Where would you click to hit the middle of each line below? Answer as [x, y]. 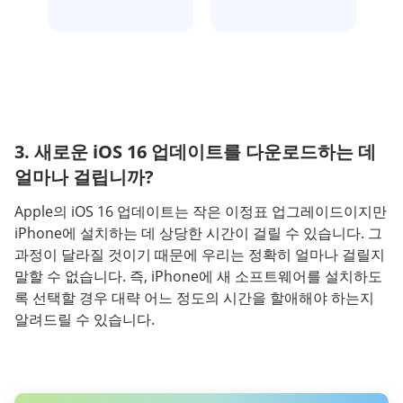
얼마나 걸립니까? [84, 177]
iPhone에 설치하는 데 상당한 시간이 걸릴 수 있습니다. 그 [198, 233]
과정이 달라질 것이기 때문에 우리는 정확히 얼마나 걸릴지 [200, 255]
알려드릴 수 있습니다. [85, 319]
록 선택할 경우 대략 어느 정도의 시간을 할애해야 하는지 [194, 298]
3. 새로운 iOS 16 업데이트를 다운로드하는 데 [195, 152]
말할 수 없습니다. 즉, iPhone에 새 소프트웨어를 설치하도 [198, 276]
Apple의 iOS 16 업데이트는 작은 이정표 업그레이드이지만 [201, 211]
